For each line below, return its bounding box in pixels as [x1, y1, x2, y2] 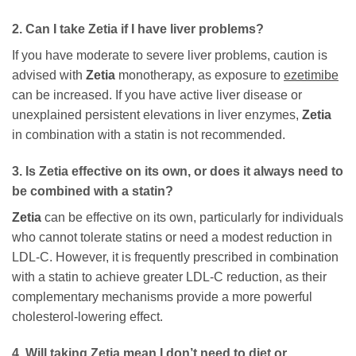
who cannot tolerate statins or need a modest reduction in [12, 230, 332, 245]
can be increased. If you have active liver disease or [12, 88, 302, 103]
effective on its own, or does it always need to [68, 164, 343, 179]
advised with [12, 68, 86, 83]
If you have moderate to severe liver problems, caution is [12, 48, 327, 63]
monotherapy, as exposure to [115, 68, 284, 83]
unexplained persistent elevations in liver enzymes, [12, 108, 302, 122]
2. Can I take [12, 22, 88, 37]
